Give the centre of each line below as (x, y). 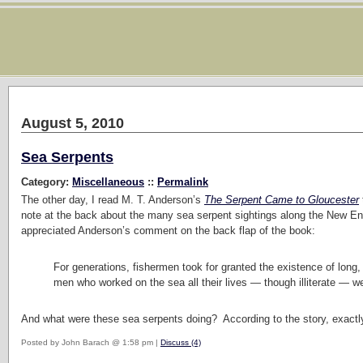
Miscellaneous (108, 181)
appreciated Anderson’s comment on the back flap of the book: (168, 230)
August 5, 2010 (73, 123)
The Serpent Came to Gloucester (282, 199)
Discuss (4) (181, 342)
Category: (47, 181)
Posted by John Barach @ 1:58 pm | (91, 342)
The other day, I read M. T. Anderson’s (113, 199)
